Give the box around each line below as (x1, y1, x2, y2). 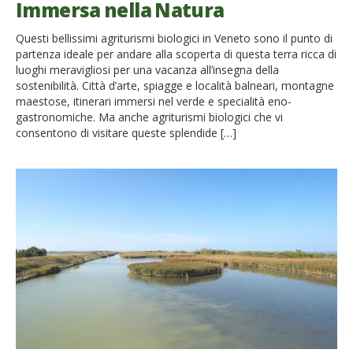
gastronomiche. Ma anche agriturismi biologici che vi (16, 109, 283, 124)
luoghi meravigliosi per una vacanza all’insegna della (16, 61, 279, 77)
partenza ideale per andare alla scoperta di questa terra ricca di (16, 46, 336, 61)
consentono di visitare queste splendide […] (16, 124, 236, 140)
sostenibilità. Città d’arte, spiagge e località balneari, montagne (16, 77, 334, 93)
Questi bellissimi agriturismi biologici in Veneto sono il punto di (16, 30, 333, 46)
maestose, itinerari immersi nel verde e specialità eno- (16, 93, 292, 109)
